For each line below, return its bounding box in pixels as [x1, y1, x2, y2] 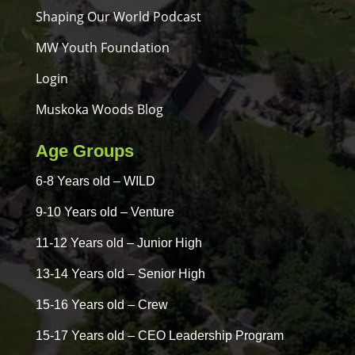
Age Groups [35, 140, 134, 161]
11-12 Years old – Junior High [35, 235, 202, 250]
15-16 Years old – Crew [35, 297, 168, 311]
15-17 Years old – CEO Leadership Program [35, 328, 284, 342]
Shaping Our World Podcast [35, 7, 201, 25]
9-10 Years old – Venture [35, 204, 174, 219]
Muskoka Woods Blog [35, 100, 163, 118]
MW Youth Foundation [35, 38, 170, 56]
